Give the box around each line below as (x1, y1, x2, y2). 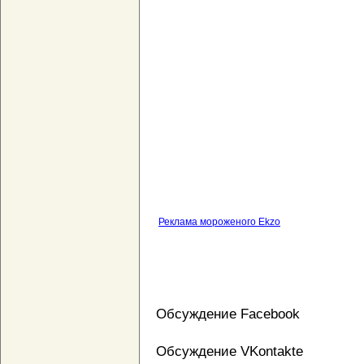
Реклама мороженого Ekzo (158, 216, 280, 228)
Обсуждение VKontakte (156, 344, 303, 359)
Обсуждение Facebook (156, 306, 300, 322)
